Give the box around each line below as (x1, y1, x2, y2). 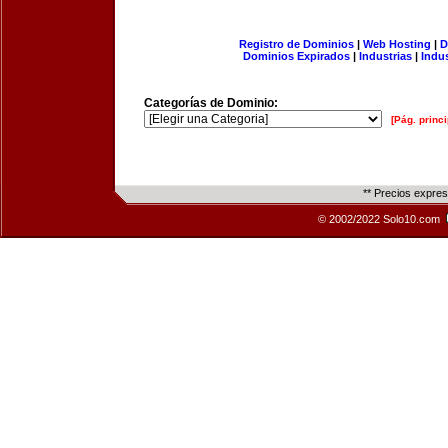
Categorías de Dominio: (144, 96, 278, 110)
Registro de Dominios (238, 38, 354, 50)
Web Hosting (362, 38, 431, 50)
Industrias (359, 50, 412, 62)
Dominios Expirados (243, 50, 350, 62)
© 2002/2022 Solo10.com (318, 213, 443, 225)
